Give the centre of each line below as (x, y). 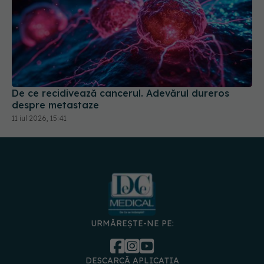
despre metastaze (55, 82)
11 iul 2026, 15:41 (39, 95)
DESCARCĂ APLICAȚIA (132, 237)
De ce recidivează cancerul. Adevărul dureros (121, 70)
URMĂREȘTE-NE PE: (132, 200)
